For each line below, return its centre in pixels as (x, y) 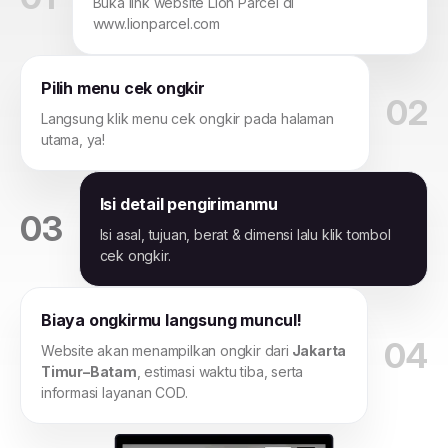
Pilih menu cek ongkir (123, 87)
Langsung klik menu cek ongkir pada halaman (187, 118)
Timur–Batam (89, 371)
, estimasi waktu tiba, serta (220, 371)
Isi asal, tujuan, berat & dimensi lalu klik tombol (245, 234)
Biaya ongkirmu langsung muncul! (171, 319)
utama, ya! (73, 139)
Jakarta (317, 350)
